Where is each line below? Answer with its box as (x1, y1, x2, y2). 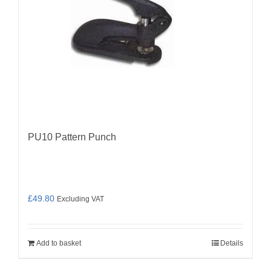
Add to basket (36, 238, 81, 247)
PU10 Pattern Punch (28, 131, 116, 142)
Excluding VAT (57, 194, 104, 203)
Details (220, 238, 243, 247)
